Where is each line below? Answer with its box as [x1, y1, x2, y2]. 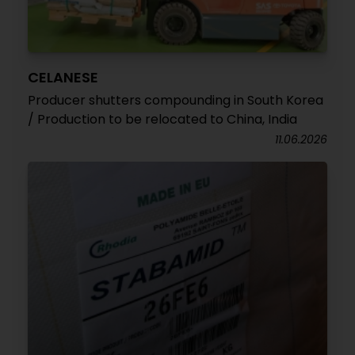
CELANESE [28, 67, 98, 87]
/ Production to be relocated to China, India [28, 110, 297, 128]
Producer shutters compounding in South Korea [28, 91, 323, 109]
